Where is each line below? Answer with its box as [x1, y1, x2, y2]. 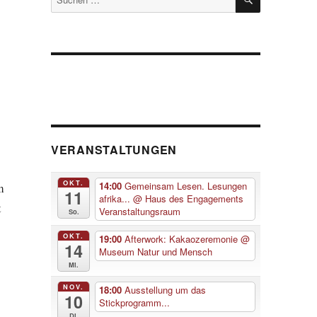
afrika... [99, 192, 134, 206]
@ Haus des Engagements [133, 192, 244, 206]
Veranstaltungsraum [99, 204, 181, 219]
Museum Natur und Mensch [99, 245, 213, 259]
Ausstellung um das [125, 283, 207, 297]
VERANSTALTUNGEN [50, 142, 178, 158]
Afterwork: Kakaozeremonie [125, 232, 241, 246]
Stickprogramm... [99, 296, 171, 310]
